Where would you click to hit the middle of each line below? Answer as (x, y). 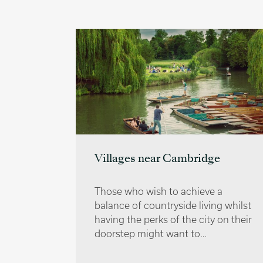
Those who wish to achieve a (159, 191)
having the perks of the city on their (173, 219)
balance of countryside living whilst (173, 205)
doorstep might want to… (151, 233)
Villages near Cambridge (157, 159)
